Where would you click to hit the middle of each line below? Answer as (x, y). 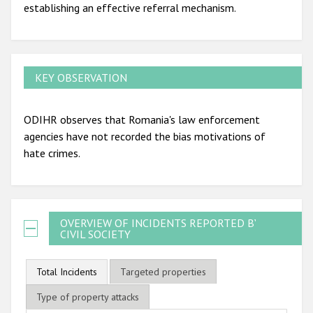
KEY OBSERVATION (81, 77)
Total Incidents (67, 272)
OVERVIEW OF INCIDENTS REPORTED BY (160, 223)
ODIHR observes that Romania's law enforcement (142, 119)
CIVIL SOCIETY (95, 234)
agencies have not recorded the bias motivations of (145, 136)
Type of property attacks (88, 297)
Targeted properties (163, 272)
